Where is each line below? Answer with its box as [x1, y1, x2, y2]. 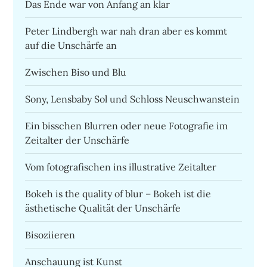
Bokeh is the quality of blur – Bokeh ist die [25, 187, 212, 200]
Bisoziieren [25, 228, 76, 241]
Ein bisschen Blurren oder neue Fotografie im [25, 119, 228, 132]
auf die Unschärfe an [25, 39, 117, 51]
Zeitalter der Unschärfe [25, 133, 130, 146]
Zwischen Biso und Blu [25, 66, 127, 78]
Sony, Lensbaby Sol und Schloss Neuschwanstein [25, 92, 240, 105]
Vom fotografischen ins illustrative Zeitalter [25, 160, 217, 173]
